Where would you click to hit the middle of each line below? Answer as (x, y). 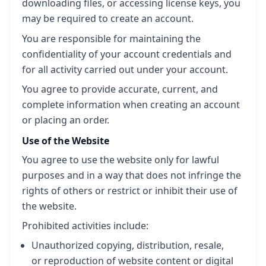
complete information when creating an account (131, 104)
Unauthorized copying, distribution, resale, (128, 246)
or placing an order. (66, 120)
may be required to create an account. (108, 19)
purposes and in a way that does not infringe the (132, 175)
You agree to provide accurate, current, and (120, 89)
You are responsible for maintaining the (111, 38)
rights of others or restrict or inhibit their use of (130, 191)
